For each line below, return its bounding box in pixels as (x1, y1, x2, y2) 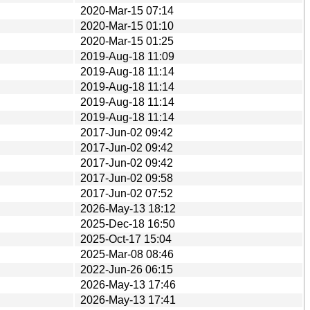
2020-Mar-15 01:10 (80, 19, 174, 32)
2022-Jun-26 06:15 (80, 263, 173, 275)
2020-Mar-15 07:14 (80, 4, 174, 17)
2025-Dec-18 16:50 (80, 217, 175, 230)
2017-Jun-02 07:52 (80, 187, 173, 199)
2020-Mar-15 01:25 (80, 35, 174, 47)
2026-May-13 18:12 (80, 202, 176, 215)
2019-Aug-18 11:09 (80, 50, 174, 62)
